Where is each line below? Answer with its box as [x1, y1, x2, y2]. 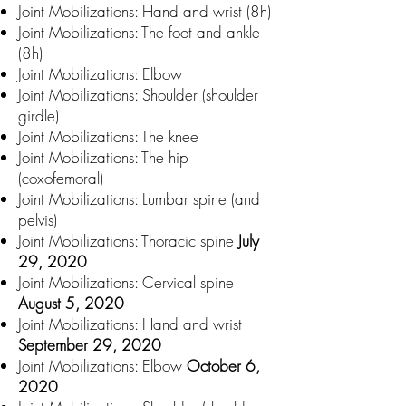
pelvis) [18, 209, 57, 230]
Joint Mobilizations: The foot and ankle [18, 22, 260, 43]
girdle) [18, 105, 63, 126]
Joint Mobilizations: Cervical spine [18, 272, 234, 293]
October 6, [187, 355, 260, 376]
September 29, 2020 [18, 334, 161, 355]
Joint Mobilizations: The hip [18, 147, 188, 168]
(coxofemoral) [18, 168, 103, 188]
